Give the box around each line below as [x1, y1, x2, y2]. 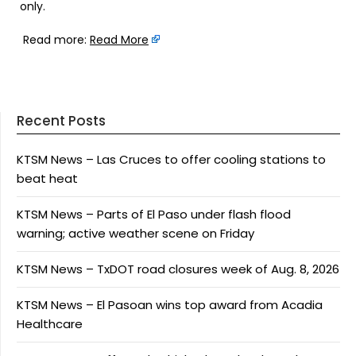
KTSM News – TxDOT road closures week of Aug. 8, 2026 [17, 260, 339, 277]
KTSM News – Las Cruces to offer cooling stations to [17, 150, 326, 168]
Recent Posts [17, 110, 106, 130]
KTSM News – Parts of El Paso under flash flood [17, 205, 291, 222]
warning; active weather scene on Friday [17, 224, 254, 242]
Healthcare [17, 315, 83, 332]
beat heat [17, 169, 78, 187]
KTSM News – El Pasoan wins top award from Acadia [17, 296, 323, 313]
